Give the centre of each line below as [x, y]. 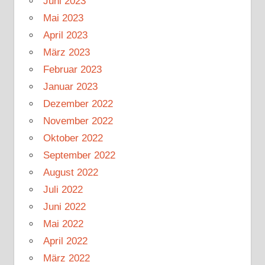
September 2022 [79, 155]
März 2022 [66, 258]
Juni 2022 [64, 206]
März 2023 [66, 52]
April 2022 [65, 241]
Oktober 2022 [73, 138]
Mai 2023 [63, 18]
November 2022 [78, 121]
